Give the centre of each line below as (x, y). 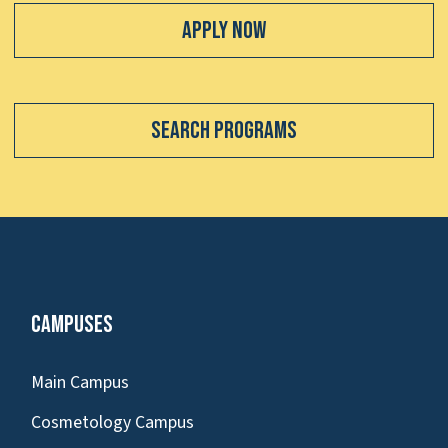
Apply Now (224, 31)
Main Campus (80, 382)
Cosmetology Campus (112, 423)
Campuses (72, 324)
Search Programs (224, 131)
